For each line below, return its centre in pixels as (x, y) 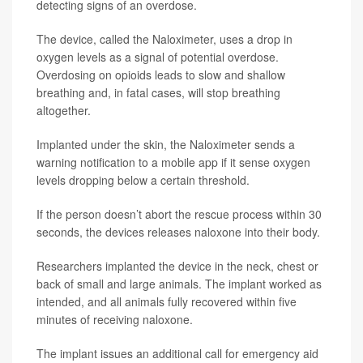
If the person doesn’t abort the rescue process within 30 (179, 214)
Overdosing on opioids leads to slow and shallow (161, 75)
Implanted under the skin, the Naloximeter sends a (166, 144)
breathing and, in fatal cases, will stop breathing (158, 92)
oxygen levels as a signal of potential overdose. (158, 57)
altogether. (64, 110)
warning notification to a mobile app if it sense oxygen (173, 162)
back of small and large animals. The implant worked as (179, 284)
